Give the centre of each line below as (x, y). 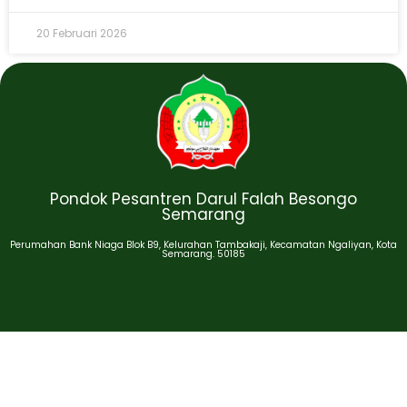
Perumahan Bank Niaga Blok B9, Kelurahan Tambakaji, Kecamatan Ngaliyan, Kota (203, 244)
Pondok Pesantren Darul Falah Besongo (203, 199)
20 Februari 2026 (82, 34)
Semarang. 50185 (203, 253)
